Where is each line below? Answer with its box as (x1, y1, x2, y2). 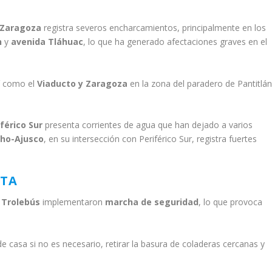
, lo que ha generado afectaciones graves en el (83, 36, 268, 48)
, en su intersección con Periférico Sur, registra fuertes (44, 132, 257, 144)
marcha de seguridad (105, 196, 199, 208)
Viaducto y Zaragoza (37, 77, 128, 89)
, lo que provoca (199, 196, 263, 208)
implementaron (40, 196, 106, 208)
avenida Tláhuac (11, 36, 84, 48)
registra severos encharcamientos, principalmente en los (41, 22, 267, 34)
